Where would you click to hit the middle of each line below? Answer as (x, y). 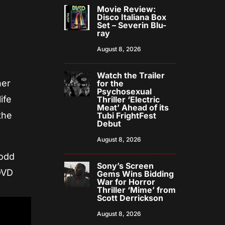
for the (110, 84)
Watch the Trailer (131, 76)
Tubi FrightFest (127, 116)
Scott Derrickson (130, 198)
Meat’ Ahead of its (133, 108)
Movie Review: (127, 9)
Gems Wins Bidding (136, 174)
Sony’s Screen (126, 166)
